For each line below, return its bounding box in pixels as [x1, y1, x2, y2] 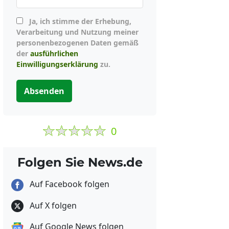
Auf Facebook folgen [28, 178, 109, 190]
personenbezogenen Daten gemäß [16, 38, 139, 48]
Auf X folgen [28, 199, 77, 211]
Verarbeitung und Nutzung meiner [16, 27, 139, 37]
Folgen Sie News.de [17, 155, 143, 170]
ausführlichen [30, 49, 78, 58]
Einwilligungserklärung [16, 59, 98, 69]
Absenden [24, 85, 64, 97]
